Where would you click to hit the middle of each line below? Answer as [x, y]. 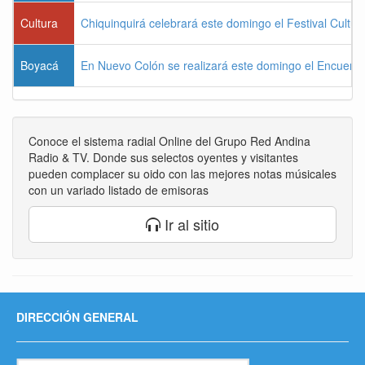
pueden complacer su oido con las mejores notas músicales [182, 174]
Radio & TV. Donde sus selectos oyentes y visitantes [163, 158]
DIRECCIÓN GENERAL [77, 317]
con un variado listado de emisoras [119, 190]
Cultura [39, 23]
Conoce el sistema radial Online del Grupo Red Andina [169, 141]
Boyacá [40, 66]
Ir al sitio [190, 224]
